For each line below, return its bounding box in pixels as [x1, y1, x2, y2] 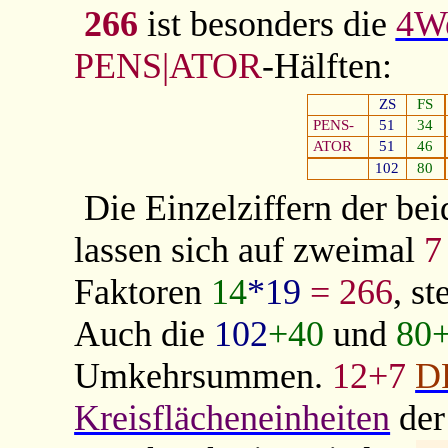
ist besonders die [137, 4, 396, 45]
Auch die [74, 313, 215, 354]
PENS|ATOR [74, 46, 263, 87]
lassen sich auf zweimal [74, 229, 425, 270]
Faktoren [74, 271, 212, 312]
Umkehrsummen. [74, 355, 333, 396]
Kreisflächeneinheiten [74, 397, 391, 438]
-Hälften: [262, 46, 393, 87]
